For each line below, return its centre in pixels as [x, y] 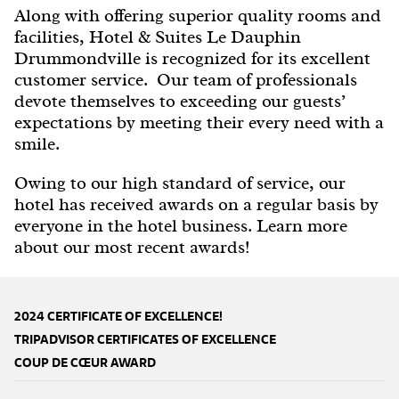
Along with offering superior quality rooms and [198, 15]
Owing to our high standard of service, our [180, 183]
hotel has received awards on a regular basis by [196, 204]
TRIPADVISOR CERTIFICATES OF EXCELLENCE [145, 339]
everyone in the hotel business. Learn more [181, 225]
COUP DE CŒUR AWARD [85, 362]
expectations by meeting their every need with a [199, 122]
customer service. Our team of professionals [186, 79]
